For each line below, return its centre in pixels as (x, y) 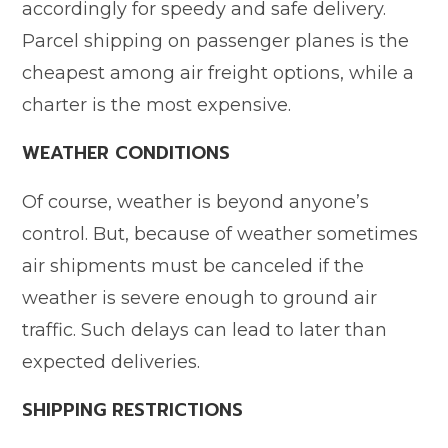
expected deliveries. (111, 361)
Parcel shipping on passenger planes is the (216, 40)
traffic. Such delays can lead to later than (205, 329)
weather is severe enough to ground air (200, 297)
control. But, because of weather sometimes (220, 233)
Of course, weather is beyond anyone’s (196, 201)
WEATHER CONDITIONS (126, 152)
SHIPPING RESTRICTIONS (133, 409)
